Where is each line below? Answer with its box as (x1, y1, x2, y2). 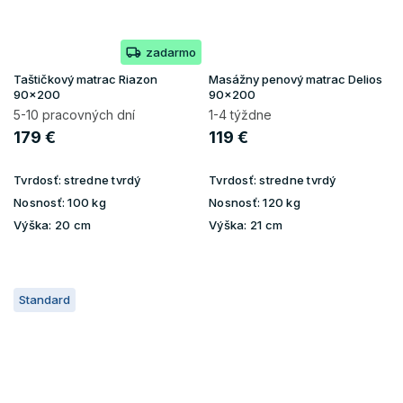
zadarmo (146, 44, 196, 59)
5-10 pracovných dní (13, 106, 135, 122)
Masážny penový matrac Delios (209, 71, 382, 86)
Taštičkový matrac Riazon (13, 71, 157, 86)
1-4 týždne (209, 106, 272, 122)
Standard (19, 291, 70, 307)
